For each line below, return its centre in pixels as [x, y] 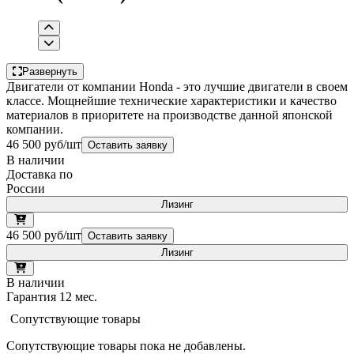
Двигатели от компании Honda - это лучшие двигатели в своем [177, 86]
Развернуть [50, 71]
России [26, 188]
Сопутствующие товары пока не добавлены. [126, 345]
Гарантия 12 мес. [52, 296]
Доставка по [40, 174]
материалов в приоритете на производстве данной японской [169, 115]
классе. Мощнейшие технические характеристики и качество [171, 100]
